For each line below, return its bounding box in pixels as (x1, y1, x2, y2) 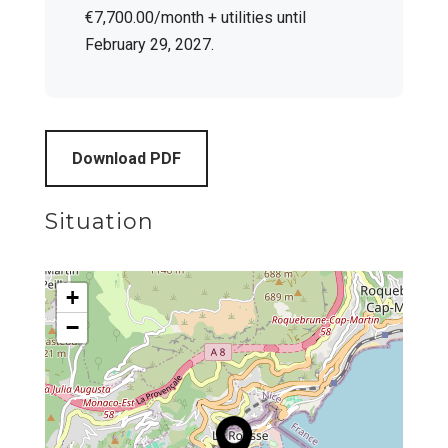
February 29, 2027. (84, 35, 214, 55)
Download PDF (71, 149, 181, 169)
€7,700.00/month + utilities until (84, 8, 306, 28)
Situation (44, 208, 154, 236)
